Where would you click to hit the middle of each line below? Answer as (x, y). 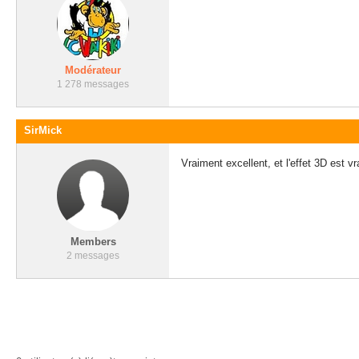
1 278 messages (93, 84)
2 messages (93, 256)
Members (93, 242)
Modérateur (93, 70)
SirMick (43, 130)
